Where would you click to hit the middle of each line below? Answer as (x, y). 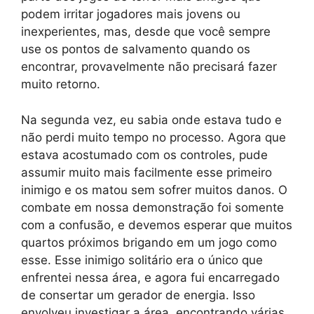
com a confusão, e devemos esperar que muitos (157, 225)
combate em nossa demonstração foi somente (152, 207)
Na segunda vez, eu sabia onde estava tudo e (151, 120)
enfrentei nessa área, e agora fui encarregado (150, 277)
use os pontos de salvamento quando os (136, 49)
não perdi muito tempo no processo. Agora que (153, 137)
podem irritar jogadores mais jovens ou (131, 14)
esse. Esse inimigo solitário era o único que (142, 260)
